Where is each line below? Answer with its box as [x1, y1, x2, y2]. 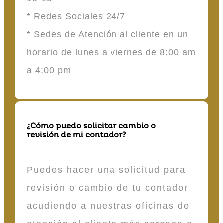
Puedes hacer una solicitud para [27, 164, 186, 175]
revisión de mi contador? [27, 130, 126, 140]
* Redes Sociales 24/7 [27, 11, 128, 22]
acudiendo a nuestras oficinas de [27, 200, 190, 211]
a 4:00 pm [27, 65, 71, 76]
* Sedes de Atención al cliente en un [27, 29, 188, 40]
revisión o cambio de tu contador [27, 182, 188, 193]
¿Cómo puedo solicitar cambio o [27, 121, 156, 131]
